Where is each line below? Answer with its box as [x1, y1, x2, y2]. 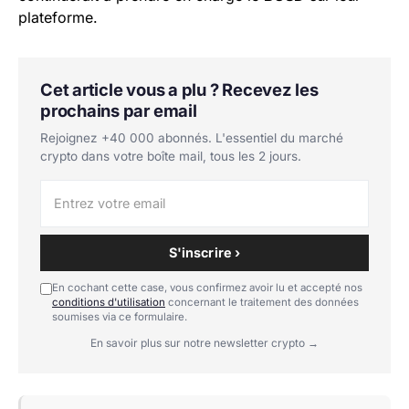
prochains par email [40, 100, 197, 121]
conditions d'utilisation [52, 295, 165, 309]
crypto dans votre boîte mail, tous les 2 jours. [40, 148, 301, 163]
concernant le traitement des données [165, 295, 359, 309]
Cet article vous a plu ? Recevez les [40, 79, 319, 100]
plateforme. [18, 7, 98, 26]
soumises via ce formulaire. [52, 309, 187, 323]
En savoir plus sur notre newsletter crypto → [90, 335, 319, 350]
